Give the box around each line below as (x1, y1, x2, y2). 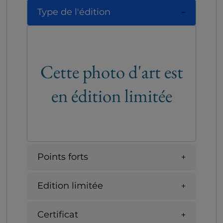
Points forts (37, 151, 88, 163)
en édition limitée (51, 83, 172, 108)
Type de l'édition (37, 6, 111, 18)
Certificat (37, 209, 78, 221)
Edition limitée (37, 180, 103, 192)
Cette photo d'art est (40, 59, 183, 84)
